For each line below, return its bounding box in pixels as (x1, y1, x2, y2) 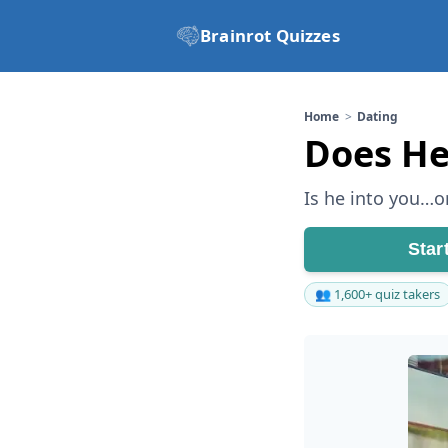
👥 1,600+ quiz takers (315, 285, 441, 303)
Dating (357, 108, 399, 125)
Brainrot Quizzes (200, 24, 340, 47)
